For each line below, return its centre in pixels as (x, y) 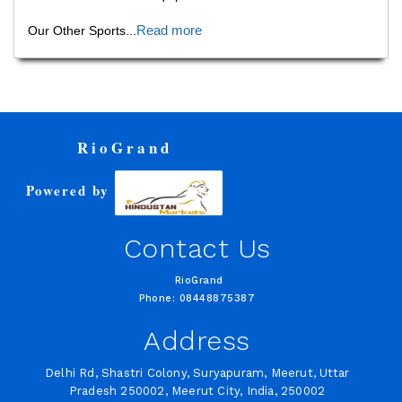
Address (197, 341)
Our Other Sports (77, 31)
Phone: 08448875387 (197, 298)
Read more (169, 30)
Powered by (70, 191)
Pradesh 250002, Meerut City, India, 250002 (197, 391)
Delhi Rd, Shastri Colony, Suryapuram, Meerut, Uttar (197, 373)
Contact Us (197, 248)
